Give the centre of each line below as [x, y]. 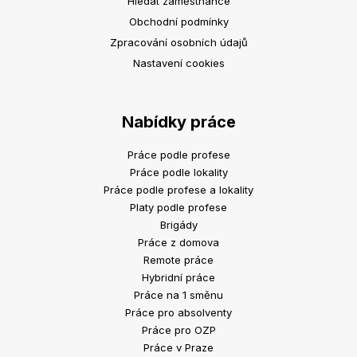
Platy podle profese [178, 207]
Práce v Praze [178, 347]
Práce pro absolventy [178, 312]
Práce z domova [178, 242]
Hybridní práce [178, 277]
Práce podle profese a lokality [178, 190]
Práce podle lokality [178, 172]
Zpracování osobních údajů [178, 42]
